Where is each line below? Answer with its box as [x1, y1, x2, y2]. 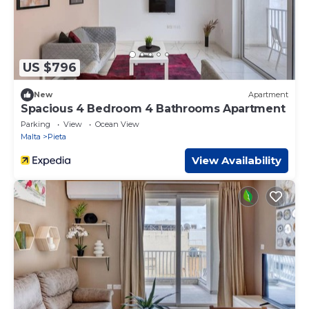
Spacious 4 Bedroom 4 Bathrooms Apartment [21, 101, 286, 115]
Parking [21, 119, 50, 129]
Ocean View [95, 119, 139, 129]
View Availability [192, 153, 281, 167]
